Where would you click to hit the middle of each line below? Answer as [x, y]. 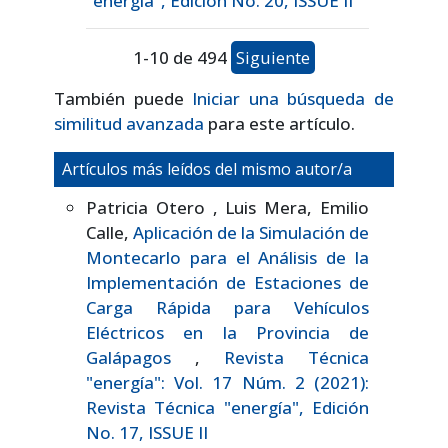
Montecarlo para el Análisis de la [227, 257]
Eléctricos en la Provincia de [227, 332]
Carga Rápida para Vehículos [227, 307]
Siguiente [273, 57]
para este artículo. [279, 123]
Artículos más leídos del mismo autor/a [207, 168]
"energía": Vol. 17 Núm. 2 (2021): [227, 382]
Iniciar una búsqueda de [293, 98]
